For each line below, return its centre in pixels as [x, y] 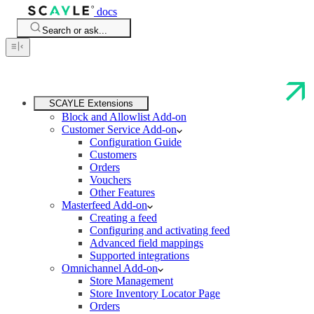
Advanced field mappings [146, 243]
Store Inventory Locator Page [155, 293]
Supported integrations [139, 255]
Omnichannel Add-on [110, 268]
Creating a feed [123, 218]
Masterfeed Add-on [104, 205]
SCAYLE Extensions [91, 103]
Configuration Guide [136, 142]
